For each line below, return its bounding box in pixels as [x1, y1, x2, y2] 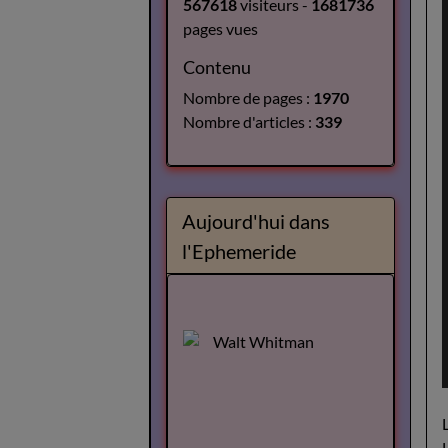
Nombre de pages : [183, 88, 314, 107]
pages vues [183, 19, 259, 38]
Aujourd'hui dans [182, 208, 331, 233]
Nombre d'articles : [183, 112, 316, 131]
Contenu [183, 57, 252, 78]
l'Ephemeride [182, 238, 297, 263]
